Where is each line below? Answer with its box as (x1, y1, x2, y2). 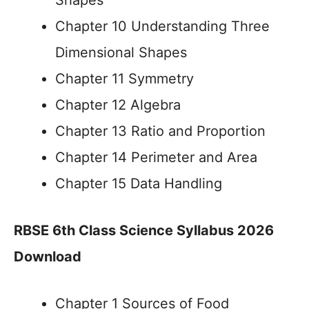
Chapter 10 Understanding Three (55, 18, 270, 34)
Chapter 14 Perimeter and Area (55, 149, 257, 166)
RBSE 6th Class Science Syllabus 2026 (14, 222, 274, 239)
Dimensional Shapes (55, 44, 187, 61)
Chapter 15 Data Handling (55, 175, 222, 192)
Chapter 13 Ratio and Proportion (55, 123, 266, 139)
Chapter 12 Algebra (55, 97, 181, 113)
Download (14, 248, 81, 265)
